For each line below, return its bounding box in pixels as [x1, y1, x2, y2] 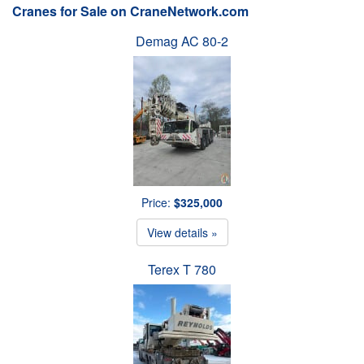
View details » [146, 223, 218, 240]
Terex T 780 [148, 259, 216, 279]
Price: [141, 193, 174, 210]
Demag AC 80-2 [136, 31, 228, 50]
